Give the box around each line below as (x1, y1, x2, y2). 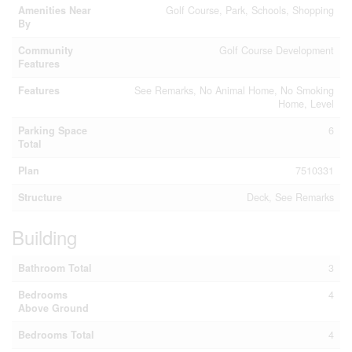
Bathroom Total (18, 260, 92, 275)
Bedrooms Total (18, 327, 94, 342)
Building (12, 222, 77, 251)
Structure (18, 189, 62, 204)
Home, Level (278, 96, 334, 111)
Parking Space (18, 123, 87, 137)
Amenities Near (18, 2, 91, 17)
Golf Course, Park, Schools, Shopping (166, 2, 334, 17)
